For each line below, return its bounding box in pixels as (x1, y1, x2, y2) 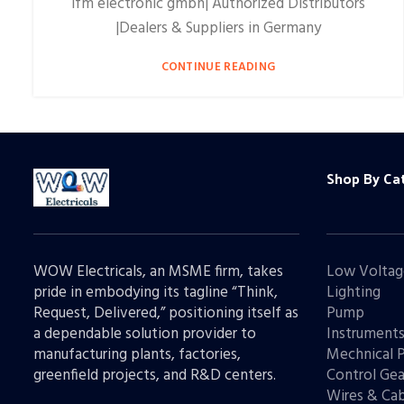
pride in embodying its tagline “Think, (33, 280, 278, 305)
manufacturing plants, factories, (33, 342, 241, 367)
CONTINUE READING (161, 57, 276, 77)
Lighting (326, 280, 381, 305)
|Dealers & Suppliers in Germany (115, 15, 321, 41)
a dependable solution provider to (33, 321, 256, 346)
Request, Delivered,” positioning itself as (33, 300, 298, 326)
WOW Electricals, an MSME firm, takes (33, 259, 283, 284)
